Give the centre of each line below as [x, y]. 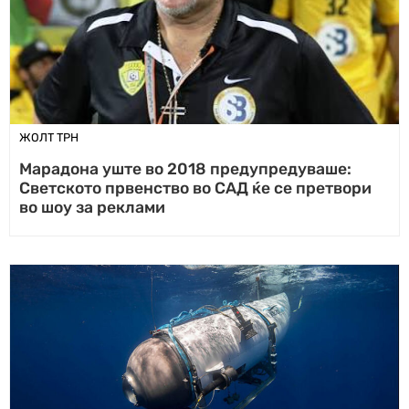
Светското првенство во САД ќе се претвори [195, 188]
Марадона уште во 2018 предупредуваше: [185, 169]
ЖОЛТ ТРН [49, 137]
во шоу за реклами [92, 207]
